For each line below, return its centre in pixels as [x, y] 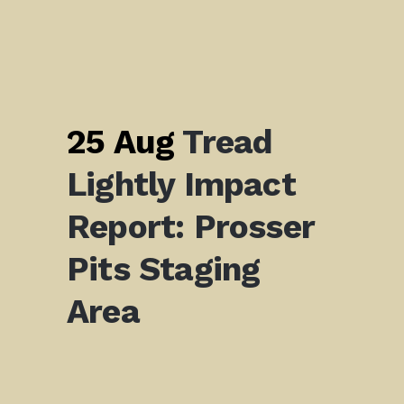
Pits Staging [164, 269]
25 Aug [121, 142]
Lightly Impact [181, 184]
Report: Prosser [190, 227]
